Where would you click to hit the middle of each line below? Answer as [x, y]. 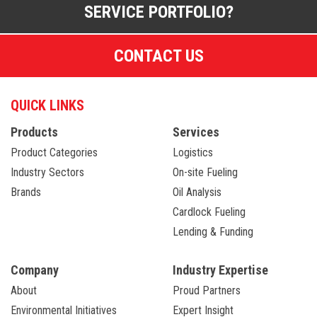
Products [34, 132]
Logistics [193, 152]
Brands [26, 192]
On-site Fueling [205, 172]
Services [196, 132]
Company [35, 270]
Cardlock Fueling [209, 212]
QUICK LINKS [47, 105]
